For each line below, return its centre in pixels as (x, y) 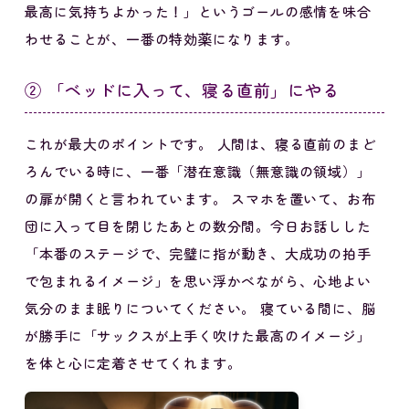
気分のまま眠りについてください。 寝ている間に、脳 (200, 309)
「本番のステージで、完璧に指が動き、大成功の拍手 (198, 255)
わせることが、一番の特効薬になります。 (162, 40)
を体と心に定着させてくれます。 (133, 364)
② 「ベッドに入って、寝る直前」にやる (182, 91)
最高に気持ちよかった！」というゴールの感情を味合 (198, 13)
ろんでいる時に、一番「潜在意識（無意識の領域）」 (198, 173)
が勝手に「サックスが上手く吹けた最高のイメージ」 (198, 337)
